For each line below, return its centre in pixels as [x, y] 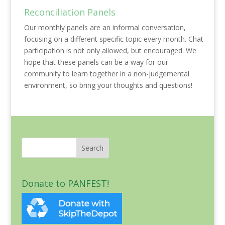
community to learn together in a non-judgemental [106, 73]
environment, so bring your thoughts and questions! [108, 85]
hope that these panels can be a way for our [96, 62]
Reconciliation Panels [70, 12]
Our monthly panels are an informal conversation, [105, 27]
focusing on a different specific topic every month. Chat [114, 39]
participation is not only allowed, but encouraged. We [110, 50]
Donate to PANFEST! [65, 183]
